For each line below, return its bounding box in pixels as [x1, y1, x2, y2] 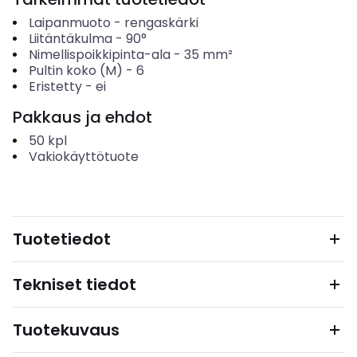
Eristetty [28, 77, 82, 96]
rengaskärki [124, 14, 198, 32]
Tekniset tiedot [13, 273, 136, 296]
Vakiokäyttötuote [28, 147, 139, 166]
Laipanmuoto [28, 14, 111, 32]
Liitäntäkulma [28, 29, 112, 48]
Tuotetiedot [13, 228, 111, 250]
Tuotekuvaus [13, 319, 120, 341]
